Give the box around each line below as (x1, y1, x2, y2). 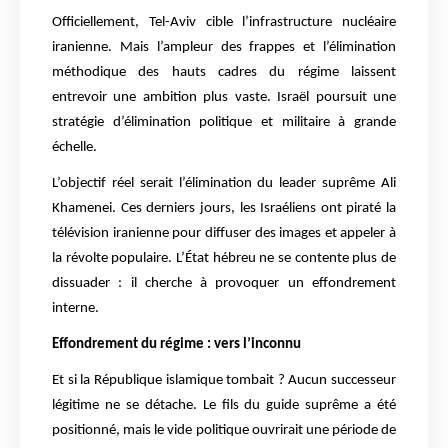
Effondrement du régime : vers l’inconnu (52, 337, 301, 353)
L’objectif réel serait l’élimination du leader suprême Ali (52, 176, 396, 192)
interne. (52, 301, 99, 317)
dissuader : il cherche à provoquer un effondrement (52, 276, 396, 292)
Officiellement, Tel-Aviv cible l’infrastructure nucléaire (52, 15, 396, 31)
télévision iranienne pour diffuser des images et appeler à (52, 226, 396, 242)
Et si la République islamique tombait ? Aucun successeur (52, 373, 396, 389)
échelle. (52, 140, 97, 156)
